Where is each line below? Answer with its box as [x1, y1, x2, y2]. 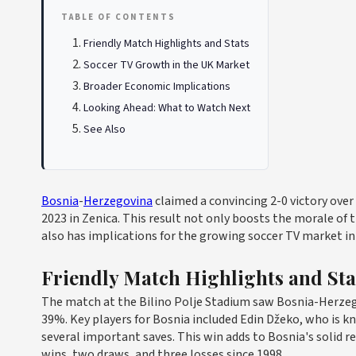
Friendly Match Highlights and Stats [83, 36, 250, 52]
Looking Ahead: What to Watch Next [83, 100, 250, 116]
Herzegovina [83, 192, 153, 210]
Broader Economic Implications [83, 79, 230, 95]
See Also [83, 122, 126, 137]
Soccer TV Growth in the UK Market [83, 57, 250, 73]
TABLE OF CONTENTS [61, 11, 176, 23]
